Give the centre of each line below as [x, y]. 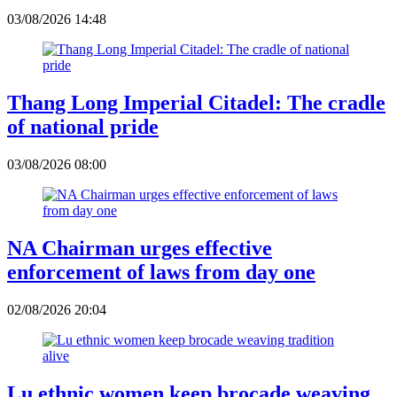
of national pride [83, 127]
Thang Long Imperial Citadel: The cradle [196, 103]
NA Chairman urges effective [140, 248]
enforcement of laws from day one [161, 272]
